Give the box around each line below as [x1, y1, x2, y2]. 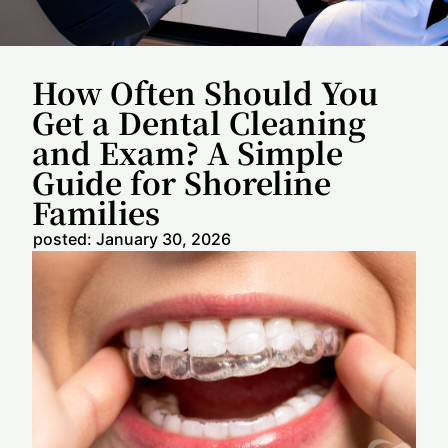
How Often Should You [32, 69, 379, 114]
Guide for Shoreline [32, 159, 332, 204]
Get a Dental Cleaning [32, 99, 367, 144]
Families [32, 189, 161, 234]
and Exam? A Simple [32, 129, 344, 174]
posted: [33, 228, 93, 249]
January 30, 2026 [92, 228, 232, 249]
